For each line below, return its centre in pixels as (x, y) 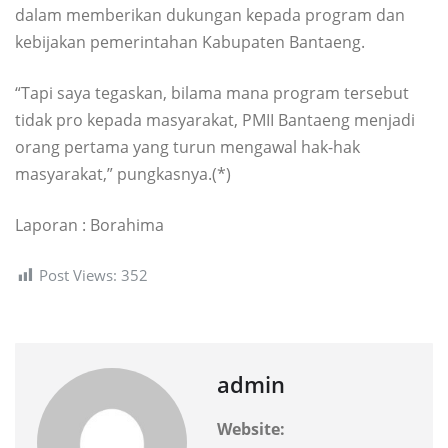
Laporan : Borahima (89, 224)
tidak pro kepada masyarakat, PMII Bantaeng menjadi (215, 119)
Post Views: (78, 274)
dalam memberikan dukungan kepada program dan (210, 14)
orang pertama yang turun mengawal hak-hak (187, 146)
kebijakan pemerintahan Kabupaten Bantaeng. (190, 41)
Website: (251, 429)
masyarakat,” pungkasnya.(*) (123, 173)
